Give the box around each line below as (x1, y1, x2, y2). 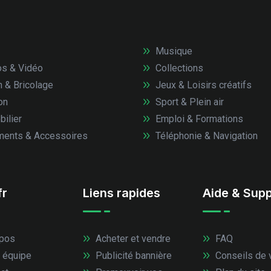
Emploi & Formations (153, 113, 243, 125)
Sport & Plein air (153, 96, 224, 108)
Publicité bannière (93, 249, 172, 261)
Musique (153, 45, 192, 57)
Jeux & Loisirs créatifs (153, 79, 252, 91)
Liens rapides (83, 185, 161, 200)
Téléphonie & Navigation (153, 129, 258, 142)
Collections (153, 62, 203, 74)
